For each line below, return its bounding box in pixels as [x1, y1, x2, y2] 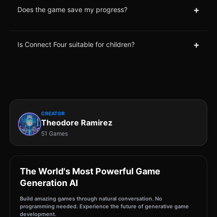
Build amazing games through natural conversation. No [20, 195, 162, 202]
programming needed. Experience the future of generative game [20, 202, 189, 210]
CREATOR [41, 110, 65, 116]
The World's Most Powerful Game [20, 166, 160, 176]
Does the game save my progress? [17, 5, 127, 14]
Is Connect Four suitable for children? [17, 40, 135, 49]
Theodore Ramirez [41, 117, 112, 127]
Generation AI [20, 177, 78, 188]
